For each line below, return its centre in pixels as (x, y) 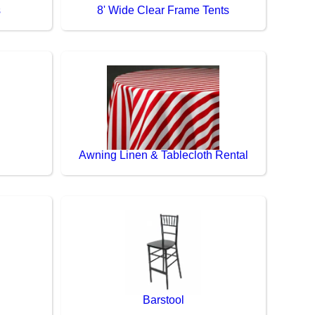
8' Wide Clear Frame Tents (163, 10)
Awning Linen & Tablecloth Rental (163, 155)
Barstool (163, 300)
